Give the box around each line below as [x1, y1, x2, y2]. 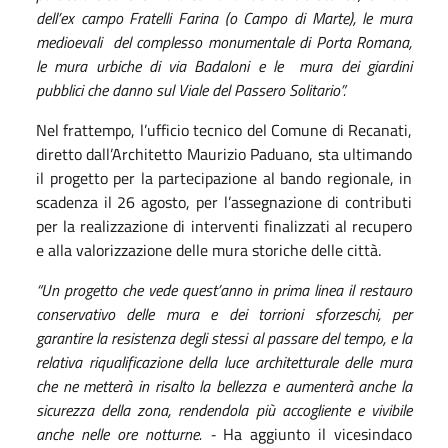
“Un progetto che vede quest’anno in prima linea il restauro [36, 277, 412, 302]
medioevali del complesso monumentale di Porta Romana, [36, 29, 412, 54]
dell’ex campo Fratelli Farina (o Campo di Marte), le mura [36, 5, 412, 30]
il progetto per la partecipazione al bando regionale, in [36, 165, 412, 190]
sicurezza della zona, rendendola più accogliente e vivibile [36, 397, 412, 422]
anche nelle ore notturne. [36, 421, 202, 446]
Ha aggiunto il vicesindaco [223, 421, 412, 446]
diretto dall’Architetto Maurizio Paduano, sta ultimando [36, 141, 412, 166]
